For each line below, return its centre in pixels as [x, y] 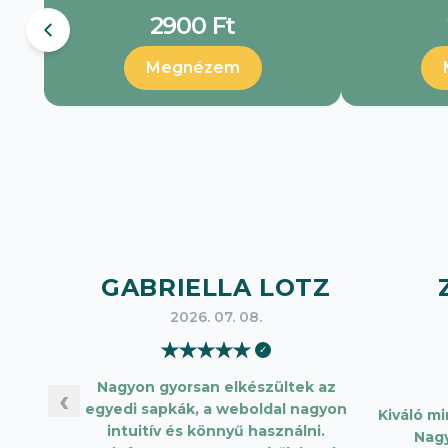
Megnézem [192, 68]
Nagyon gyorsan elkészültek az [216, 387]
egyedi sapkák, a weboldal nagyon [216, 409]
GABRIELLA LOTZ [216, 288]
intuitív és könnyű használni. [216, 431]
